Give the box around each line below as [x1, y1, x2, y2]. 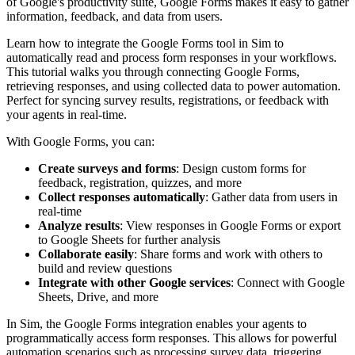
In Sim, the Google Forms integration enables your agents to [6, 316, 307, 330]
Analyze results [38, 218, 120, 232]
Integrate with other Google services [38, 275, 231, 289]
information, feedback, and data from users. [6, 9, 223, 23]
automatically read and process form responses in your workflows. [6, 50, 337, 64]
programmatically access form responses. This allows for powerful [6, 330, 337, 345]
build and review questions [38, 261, 172, 275]
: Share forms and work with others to [134, 246, 323, 261]
